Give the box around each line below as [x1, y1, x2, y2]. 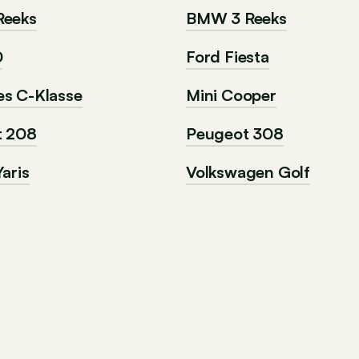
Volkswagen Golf [186, 162, 310, 182]
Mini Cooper [186, 85, 276, 105]
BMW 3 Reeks [186, 8, 287, 28]
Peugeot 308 [186, 123, 284, 143]
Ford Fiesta [186, 46, 269, 67]
